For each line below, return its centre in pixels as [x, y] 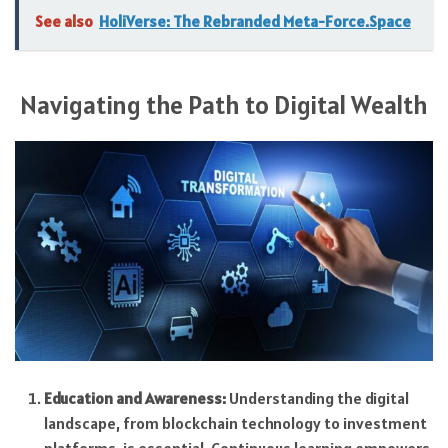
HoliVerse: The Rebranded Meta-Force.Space [255, 20]
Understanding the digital [317, 398]
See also [64, 20]
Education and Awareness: [134, 398]
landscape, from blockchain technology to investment [235, 423]
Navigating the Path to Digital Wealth [224, 105]
